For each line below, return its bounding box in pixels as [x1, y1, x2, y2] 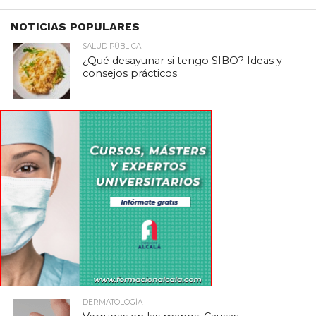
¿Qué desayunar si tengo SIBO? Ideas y [83, 54, 283, 67]
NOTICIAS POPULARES [11, 19, 140, 33]
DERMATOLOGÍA [83, 297, 143, 307]
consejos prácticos [83, 66, 178, 80]
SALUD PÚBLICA [83, 41, 142, 51]
